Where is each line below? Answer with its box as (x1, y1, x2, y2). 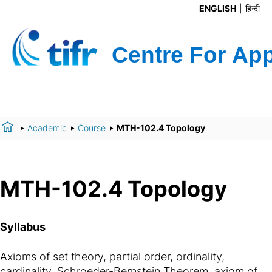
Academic (27, 122, 67, 133)
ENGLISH (199, 3, 236, 13)
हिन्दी (245, 3, 260, 13)
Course (78, 122, 106, 133)
